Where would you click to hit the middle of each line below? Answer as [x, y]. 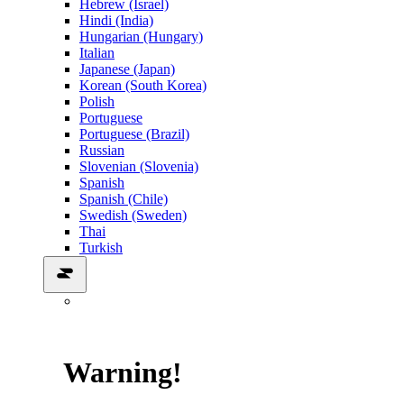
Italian [97, 52]
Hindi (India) [116, 20]
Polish [97, 101]
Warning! [119, 373]
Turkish [101, 247]
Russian [102, 150]
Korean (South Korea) [143, 85]
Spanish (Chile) [124, 198]
